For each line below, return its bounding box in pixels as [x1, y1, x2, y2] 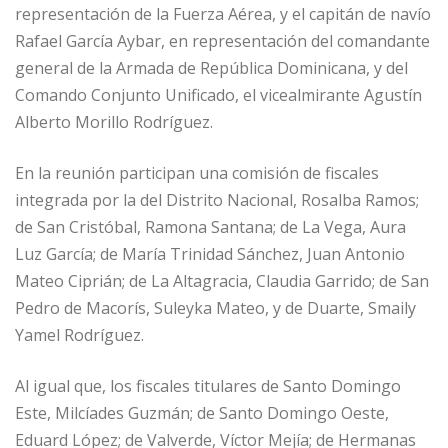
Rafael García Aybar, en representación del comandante [15, 29, 430, 52]
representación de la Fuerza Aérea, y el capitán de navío [15, 2, 431, 25]
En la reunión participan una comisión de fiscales [15, 161, 379, 184]
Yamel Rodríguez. [15, 323, 144, 346]
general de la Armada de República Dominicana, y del [15, 56, 408, 79]
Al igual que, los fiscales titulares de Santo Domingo [15, 374, 401, 397]
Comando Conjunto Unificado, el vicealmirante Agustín [15, 83, 422, 106]
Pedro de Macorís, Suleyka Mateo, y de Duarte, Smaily [15, 296, 416, 319]
